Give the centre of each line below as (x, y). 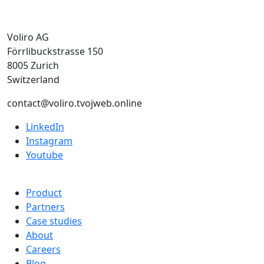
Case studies (54, 221)
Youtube (44, 155)
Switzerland (33, 80)
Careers (43, 250)
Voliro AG (28, 37)
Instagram (49, 141)
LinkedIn (45, 127)
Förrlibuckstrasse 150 (55, 52)
